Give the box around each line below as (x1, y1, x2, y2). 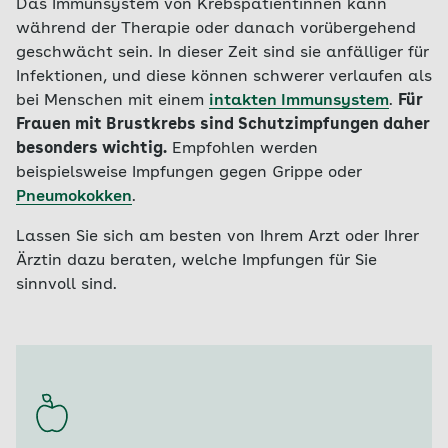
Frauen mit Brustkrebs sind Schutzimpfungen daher (16, 117, 430, 133)
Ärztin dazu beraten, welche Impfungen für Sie (16, 253, 377, 269)
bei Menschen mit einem (16, 93, 209, 109)
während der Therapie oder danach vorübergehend (16, 21, 416, 37)
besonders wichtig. (16, 141, 167, 157)
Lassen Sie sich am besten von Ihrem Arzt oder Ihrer (16, 229, 419, 245)
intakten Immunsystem (209, 93, 389, 109)
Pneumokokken (16, 189, 132, 205)
